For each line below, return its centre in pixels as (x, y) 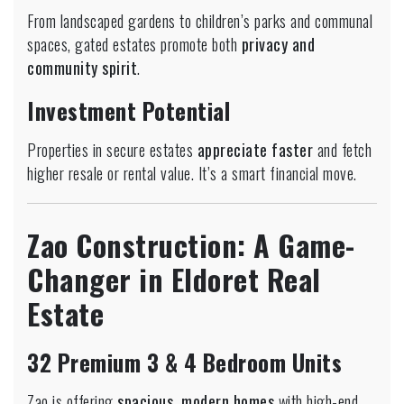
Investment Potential (129, 110)
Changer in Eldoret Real (174, 279)
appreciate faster (255, 149)
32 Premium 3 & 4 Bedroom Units (184, 362)
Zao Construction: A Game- (191, 244)
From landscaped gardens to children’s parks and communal (200, 20)
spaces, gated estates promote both (134, 44)
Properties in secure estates (112, 149)
